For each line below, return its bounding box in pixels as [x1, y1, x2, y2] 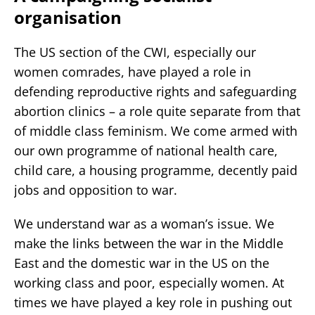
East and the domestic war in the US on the [14, 254, 269, 271]
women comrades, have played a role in [14, 63, 251, 80]
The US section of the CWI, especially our [14, 43, 256, 60]
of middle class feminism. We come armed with [14, 122, 297, 139]
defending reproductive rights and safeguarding [14, 82, 297, 100]
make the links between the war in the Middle [14, 234, 283, 252]
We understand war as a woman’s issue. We [14, 214, 274, 232]
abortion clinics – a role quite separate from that [14, 102, 300, 120]
